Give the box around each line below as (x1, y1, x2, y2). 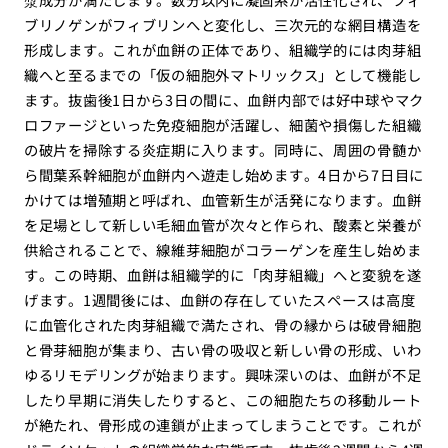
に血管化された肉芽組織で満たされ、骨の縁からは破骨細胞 (23, 314, 422, 336)
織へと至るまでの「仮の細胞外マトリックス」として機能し (23, 64, 422, 86)
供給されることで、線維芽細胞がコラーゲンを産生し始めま (23, 239, 422, 261)
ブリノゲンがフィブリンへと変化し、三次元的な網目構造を (23, 14, 422, 36)
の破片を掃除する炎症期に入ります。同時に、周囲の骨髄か (23, 139, 422, 161)
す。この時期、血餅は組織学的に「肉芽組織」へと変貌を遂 (23, 264, 422, 286)
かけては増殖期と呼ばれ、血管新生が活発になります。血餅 (23, 189, 422, 211)
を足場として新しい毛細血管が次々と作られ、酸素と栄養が (23, 214, 422, 236)
